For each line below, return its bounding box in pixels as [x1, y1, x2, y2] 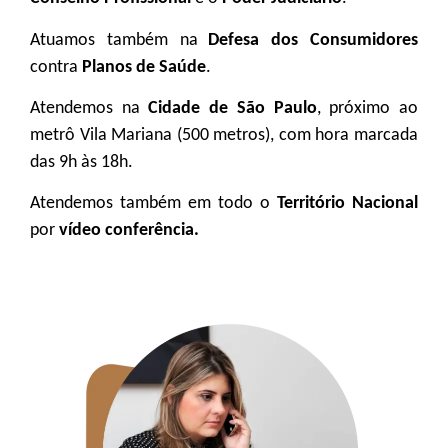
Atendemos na [30, 98, 149, 118]
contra [30, 57, 82, 77]
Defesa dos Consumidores [208, 30, 419, 50]
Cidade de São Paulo [148, 98, 317, 118]
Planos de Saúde [82, 57, 206, 77]
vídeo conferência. [59, 221, 199, 241]
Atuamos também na [30, 30, 198, 50]
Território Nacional [277, 194, 418, 214]
